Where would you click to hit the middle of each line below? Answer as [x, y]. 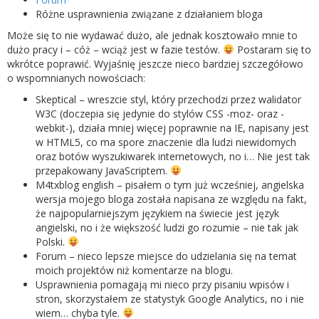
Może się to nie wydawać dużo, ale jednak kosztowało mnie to [152, 35]
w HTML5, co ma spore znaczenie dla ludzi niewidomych [166, 142]
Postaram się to [272, 49]
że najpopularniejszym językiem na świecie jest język [157, 213]
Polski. [52, 241]
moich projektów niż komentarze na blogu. [134, 270]
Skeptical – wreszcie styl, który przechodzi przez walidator [168, 99]
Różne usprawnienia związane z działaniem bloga [149, 14]
